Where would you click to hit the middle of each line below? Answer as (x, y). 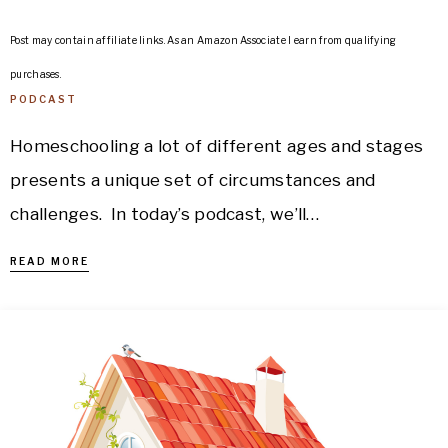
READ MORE (49, 261)
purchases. (35, 74)
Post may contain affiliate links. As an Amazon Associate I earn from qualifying (203, 40)
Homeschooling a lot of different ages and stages (217, 146)
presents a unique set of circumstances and (193, 180)
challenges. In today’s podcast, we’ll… (165, 214)
